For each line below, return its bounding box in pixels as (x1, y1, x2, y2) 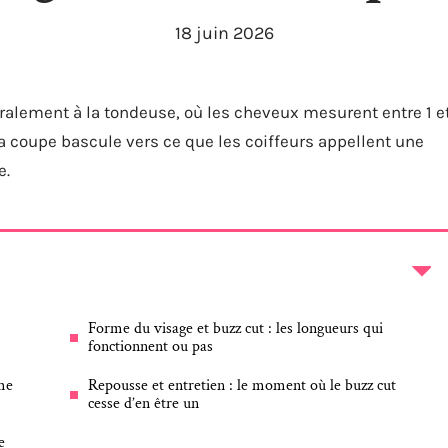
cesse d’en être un (88, 393, 199, 414)
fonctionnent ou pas (88, 336, 213, 357)
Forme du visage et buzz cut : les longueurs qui (88, 318, 383, 339)
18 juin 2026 (174, 22, 274, 44)
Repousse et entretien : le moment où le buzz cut (88, 375, 396, 396)
